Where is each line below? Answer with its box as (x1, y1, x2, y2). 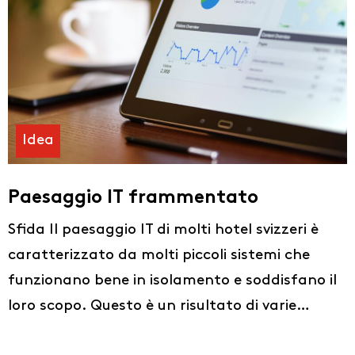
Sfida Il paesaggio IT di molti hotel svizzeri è (8, 222, 319, 238)
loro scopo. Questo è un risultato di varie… (8, 298, 310, 314)
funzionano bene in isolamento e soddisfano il (8, 273, 337, 288)
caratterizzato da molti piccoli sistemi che (8, 247, 310, 263)
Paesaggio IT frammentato (8, 188, 258, 208)
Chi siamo (204, 294, 288, 313)
